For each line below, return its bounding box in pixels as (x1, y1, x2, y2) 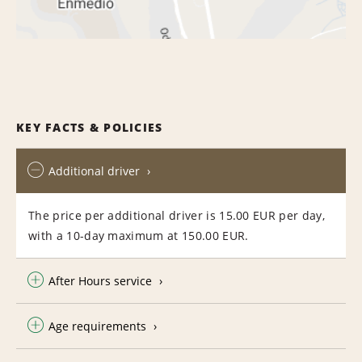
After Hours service (48, 272, 152, 288)
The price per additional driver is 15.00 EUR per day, (28, 207, 325, 223)
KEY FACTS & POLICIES (16, 119, 163, 135)
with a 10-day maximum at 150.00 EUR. (28, 227, 249, 243)
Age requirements (48, 318, 146, 334)
